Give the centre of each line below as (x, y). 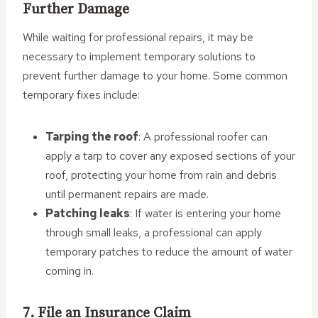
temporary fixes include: (81, 95)
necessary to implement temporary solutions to (139, 56)
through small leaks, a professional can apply (154, 232)
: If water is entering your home (205, 213)
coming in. (70, 271)
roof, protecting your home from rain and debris (161, 175)
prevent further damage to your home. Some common (155, 76)
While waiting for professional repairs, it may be (138, 37)
